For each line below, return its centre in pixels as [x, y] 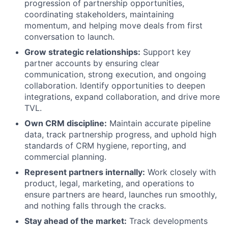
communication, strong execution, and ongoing [115, 74]
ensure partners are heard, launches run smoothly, [121, 194]
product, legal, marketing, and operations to [109, 183]
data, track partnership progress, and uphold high [120, 134]
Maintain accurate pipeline [159, 123]
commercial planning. [65, 157]
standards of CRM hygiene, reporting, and [105, 146]
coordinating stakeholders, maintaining [99, 14]
